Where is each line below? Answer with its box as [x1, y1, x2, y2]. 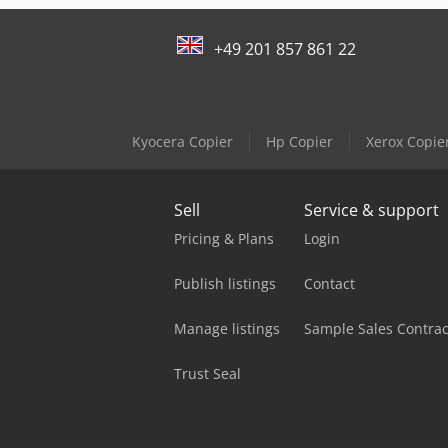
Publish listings [174, 274, 276, 294]
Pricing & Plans [174, 229, 274, 249]
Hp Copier [265, 132, 333, 152]
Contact [304, 274, 355, 294]
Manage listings [174, 319, 280, 339]
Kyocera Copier [131, 132, 233, 152]
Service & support [304, 199, 439, 222]
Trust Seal [174, 364, 241, 384]
